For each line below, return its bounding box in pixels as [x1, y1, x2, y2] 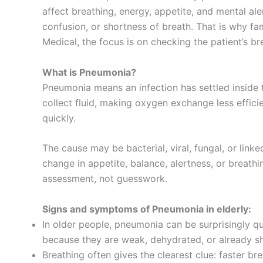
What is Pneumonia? [42, 66, 136, 78]
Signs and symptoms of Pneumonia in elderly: [42, 203, 251, 215]
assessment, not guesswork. [42, 173, 167, 185]
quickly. [42, 112, 76, 124]
